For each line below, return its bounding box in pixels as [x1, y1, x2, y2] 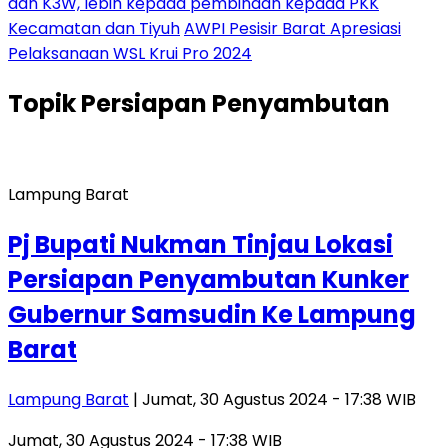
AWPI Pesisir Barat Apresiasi [184, 17, 401, 40]
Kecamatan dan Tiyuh [8, 17, 180, 40]
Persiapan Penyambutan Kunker [8, 262, 409, 296]
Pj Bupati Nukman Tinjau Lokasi [8, 227, 393, 261]
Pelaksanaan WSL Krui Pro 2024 [8, 42, 252, 65]
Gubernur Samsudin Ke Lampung [8, 297, 416, 331]
